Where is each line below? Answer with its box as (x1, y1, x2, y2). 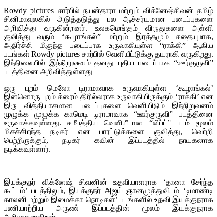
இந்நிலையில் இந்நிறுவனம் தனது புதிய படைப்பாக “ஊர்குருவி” (4, 58, 213, 67)
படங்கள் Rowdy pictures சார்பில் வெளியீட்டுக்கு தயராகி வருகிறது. (4, 49, 213, 58)
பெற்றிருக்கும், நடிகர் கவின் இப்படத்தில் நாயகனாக (4, 136, 213, 144)
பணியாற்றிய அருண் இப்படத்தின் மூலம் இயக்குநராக (4, 203, 213, 212)
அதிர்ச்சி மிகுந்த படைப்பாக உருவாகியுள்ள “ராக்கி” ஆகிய (4, 41, 213, 49)
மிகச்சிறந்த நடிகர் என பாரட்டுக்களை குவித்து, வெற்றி (4, 127, 213, 136)
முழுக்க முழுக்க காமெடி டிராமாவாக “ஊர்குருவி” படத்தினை (4, 109, 213, 118)
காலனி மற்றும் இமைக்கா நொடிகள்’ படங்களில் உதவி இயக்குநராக (4, 195, 213, 203)
